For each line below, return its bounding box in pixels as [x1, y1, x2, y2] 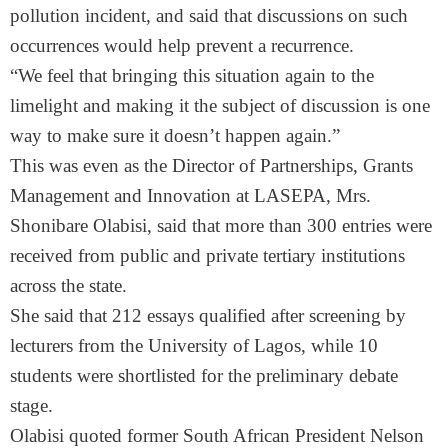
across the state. [10, 275, 127, 297]
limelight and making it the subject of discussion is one [10, 95, 430, 117]
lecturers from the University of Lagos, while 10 [10, 335, 378, 357]
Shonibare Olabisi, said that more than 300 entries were [10, 215, 432, 237]
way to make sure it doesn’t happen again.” [10, 125, 340, 147]
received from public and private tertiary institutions [10, 245, 405, 267]
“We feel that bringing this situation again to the [10, 65, 374, 87]
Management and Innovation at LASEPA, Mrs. [10, 185, 371, 207]
